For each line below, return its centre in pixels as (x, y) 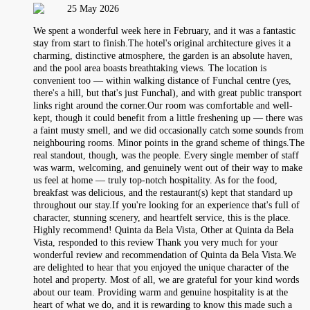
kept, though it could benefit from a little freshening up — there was (168, 118)
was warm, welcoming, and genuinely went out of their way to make (168, 167)
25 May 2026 (93, 8)
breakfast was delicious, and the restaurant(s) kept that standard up (163, 192)
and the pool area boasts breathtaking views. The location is (150, 68)
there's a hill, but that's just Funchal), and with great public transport (167, 93)
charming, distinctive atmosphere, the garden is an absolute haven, (163, 55)
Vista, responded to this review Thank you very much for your (156, 242)
